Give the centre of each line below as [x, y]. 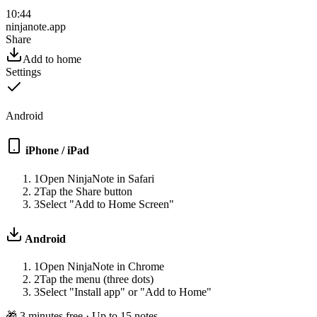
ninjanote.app [36, 27]
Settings [23, 72]
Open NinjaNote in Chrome [102, 267]
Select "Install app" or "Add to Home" [126, 292]
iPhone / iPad [57, 151]
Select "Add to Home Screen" [107, 204]
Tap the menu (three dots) [97, 279]
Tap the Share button [86, 191]
